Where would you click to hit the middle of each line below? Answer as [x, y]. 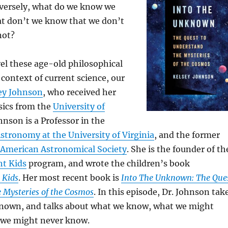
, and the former [187, 135]
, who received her [79, 92]
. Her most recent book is [69, 178]
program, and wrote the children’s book [108, 164]
